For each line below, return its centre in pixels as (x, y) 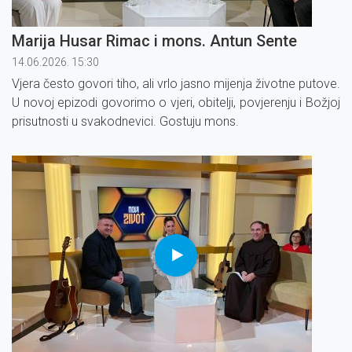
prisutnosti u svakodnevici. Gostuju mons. (125, 121)
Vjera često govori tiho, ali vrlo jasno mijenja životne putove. (176, 83)
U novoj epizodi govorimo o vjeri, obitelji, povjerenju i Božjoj (176, 102)
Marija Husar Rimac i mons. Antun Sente (154, 40)
